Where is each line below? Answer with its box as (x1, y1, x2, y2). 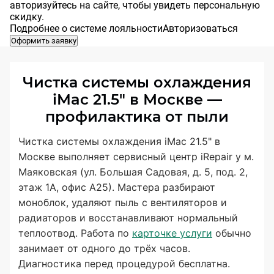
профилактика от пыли (45, 108, 229, 125)
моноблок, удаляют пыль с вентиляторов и (18, 196, 227, 209)
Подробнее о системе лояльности (10, 23, 163, 34)
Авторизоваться (163, 23, 238, 34)
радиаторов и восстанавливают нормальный (18, 212, 238, 224)
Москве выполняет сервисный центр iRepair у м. (18, 150, 254, 163)
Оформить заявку (11, 36, 76, 45)
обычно (212, 227, 251, 239)
